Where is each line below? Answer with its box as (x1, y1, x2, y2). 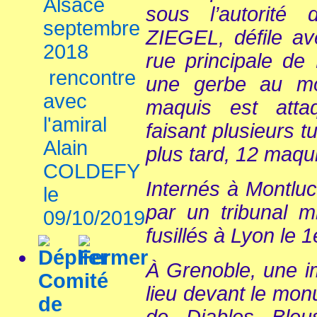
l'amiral (43, 113, 107, 136)
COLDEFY (43, 160, 139, 183)
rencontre (49, 67, 136, 89)
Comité (38, 270, 108, 292)
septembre (43, 17, 140, 40)
